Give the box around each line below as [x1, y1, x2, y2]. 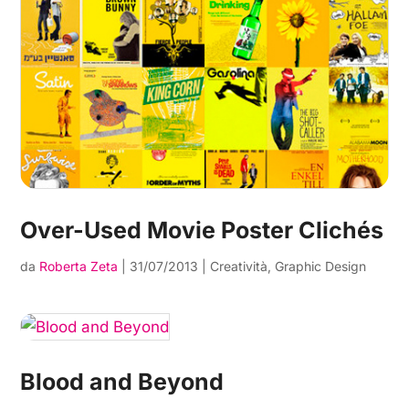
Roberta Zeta [39, 257, 119, 274]
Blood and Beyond [20, 367, 225, 395]
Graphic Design [275, 257, 367, 274]
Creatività [210, 257, 268, 274]
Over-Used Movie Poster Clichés [20, 215, 384, 244]
